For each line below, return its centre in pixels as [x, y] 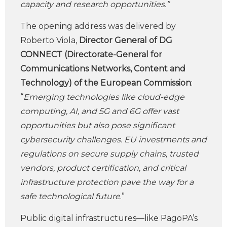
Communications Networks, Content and [103, 69]
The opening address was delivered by [98, 26]
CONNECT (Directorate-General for [91, 54]
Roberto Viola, [50, 40]
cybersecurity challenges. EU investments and [113, 140]
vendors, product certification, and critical [103, 168]
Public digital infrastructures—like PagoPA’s [109, 218]
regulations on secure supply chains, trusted [109, 154]
